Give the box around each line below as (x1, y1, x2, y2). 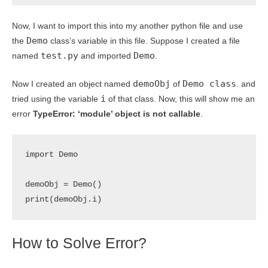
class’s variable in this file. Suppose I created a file (48, 36, 240, 45)
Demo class (182, 78, 236, 89)
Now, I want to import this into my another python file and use (12, 21, 243, 31)
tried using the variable (12, 94, 100, 103)
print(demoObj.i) (25, 195, 102, 205)
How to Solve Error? (12, 234, 147, 252)
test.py (41, 50, 78, 61)
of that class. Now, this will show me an (106, 94, 255, 103)
